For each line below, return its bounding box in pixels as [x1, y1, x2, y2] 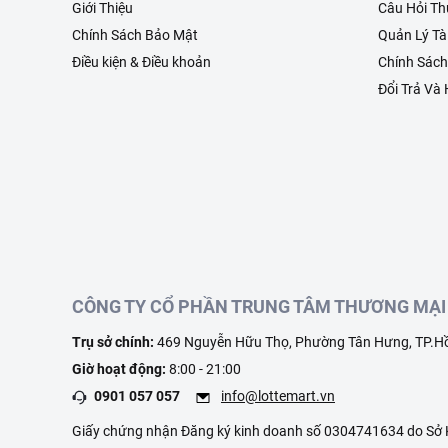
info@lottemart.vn [221, 388, 335, 404]
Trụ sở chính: [72, 334, 157, 350]
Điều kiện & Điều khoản [72, 54, 211, 70]
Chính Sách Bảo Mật [72, 27, 198, 43]
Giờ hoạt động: [72, 361, 169, 377]
